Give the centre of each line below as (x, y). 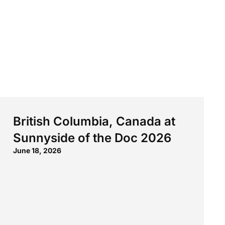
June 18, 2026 (37, 150)
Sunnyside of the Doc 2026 (92, 138)
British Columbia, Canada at (94, 121)
